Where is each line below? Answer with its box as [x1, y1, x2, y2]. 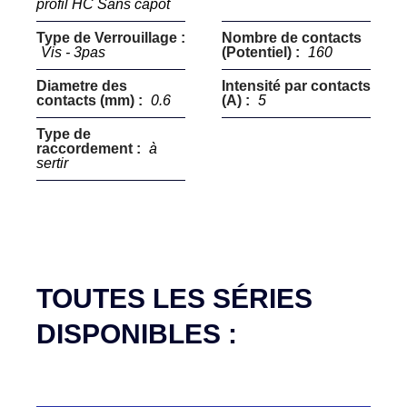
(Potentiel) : [222, 45, 303, 60]
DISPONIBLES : [36, 319, 237, 349]
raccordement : [36, 141, 144, 156]
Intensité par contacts [222, 78, 371, 94]
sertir [36, 155, 68, 171]
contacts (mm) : [36, 93, 146, 108]
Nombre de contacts [222, 30, 362, 45]
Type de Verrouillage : [36, 30, 185, 45]
